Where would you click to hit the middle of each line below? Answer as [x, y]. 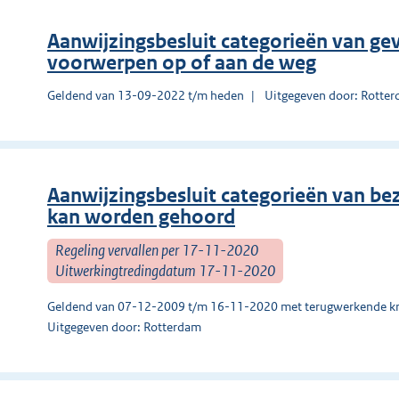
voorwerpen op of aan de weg [182, 62]
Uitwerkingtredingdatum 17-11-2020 [165, 270]
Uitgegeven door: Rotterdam [124, 326]
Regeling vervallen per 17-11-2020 [157, 250]
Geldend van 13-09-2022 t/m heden [146, 95]
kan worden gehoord [141, 216]
